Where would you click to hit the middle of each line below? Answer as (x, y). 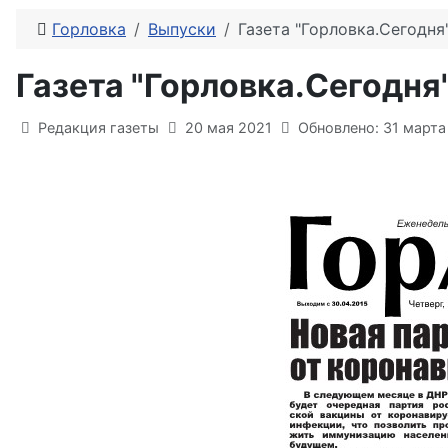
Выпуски (182, 28)
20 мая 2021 (230, 127)
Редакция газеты (98, 127)
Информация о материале (132, 125)
